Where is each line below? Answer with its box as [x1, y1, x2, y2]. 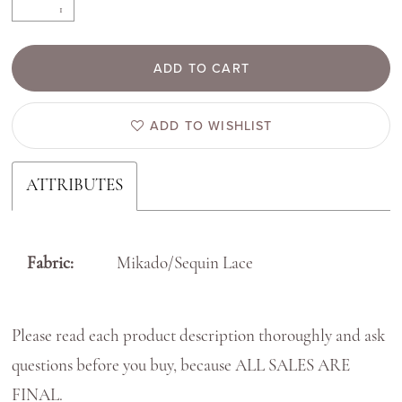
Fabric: [27, 256, 74, 274]
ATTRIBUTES [26, 177, 124, 195]
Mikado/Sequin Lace [117, 256, 254, 274]
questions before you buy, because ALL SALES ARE [12, 357, 351, 375]
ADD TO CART [153, 59, 250, 78]
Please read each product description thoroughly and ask [12, 328, 386, 345]
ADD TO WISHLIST [149, 116, 273, 135]
